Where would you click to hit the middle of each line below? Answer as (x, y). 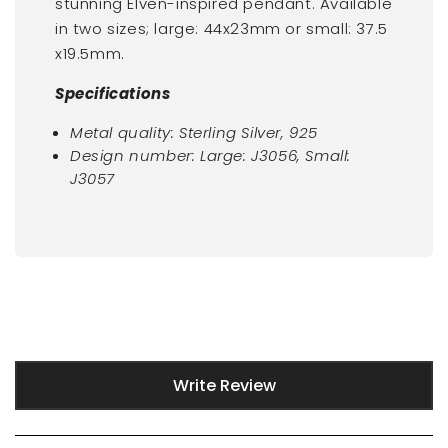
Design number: (135, 155)
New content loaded (100, 372)
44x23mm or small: (280, 28)
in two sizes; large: (129, 28)
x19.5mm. (92, 53)
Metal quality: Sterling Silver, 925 (194, 132)
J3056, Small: (301, 155)
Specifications (113, 93)
